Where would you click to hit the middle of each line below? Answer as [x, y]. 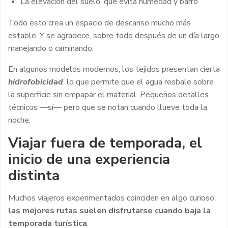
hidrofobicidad [36, 82]
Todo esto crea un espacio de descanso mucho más [99, 23]
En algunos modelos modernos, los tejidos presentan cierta [114, 69]
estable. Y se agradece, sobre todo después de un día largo [114, 35]
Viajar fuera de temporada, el [105, 143]
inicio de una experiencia [89, 159]
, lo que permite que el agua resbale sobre [138, 82]
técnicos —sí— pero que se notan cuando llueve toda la [108, 107]
